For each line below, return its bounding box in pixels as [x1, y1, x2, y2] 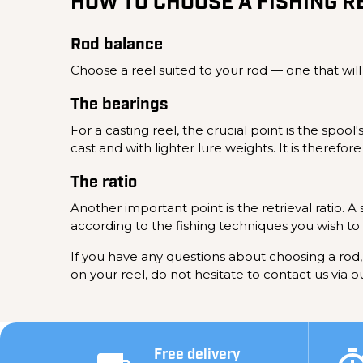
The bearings [70, 96, 169, 113]
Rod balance [70, 36, 163, 53]
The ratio [70, 174, 137, 191]
